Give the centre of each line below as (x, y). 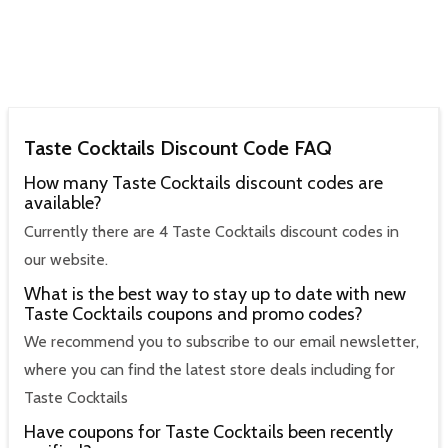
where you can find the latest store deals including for (209, 370)
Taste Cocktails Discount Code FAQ (178, 148)
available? (63, 203)
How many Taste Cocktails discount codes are (203, 183)
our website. (66, 259)
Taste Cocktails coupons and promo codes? (193, 313)
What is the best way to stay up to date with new (215, 293)
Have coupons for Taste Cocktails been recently (208, 432)
